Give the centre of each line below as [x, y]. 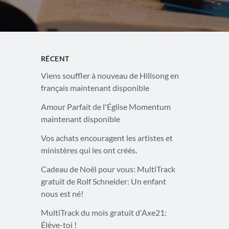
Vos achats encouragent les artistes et [107, 138]
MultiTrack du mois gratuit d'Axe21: [104, 213]
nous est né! [62, 194]
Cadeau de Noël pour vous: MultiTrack [108, 169]
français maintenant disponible [95, 88]
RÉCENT [55, 58]
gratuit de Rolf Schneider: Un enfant [103, 181]
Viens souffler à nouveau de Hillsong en [110, 76]
